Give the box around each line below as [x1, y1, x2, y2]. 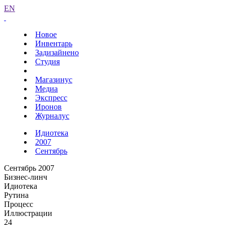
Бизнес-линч [4, 173, 47, 181]
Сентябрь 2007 [4, 164, 54, 172]
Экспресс [35, 93, 67, 102]
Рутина [4, 191, 29, 199]
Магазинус [35, 75, 72, 84]
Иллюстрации [4, 209, 52, 217]
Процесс [4, 200, 33, 208]
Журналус [35, 111, 69, 120]
